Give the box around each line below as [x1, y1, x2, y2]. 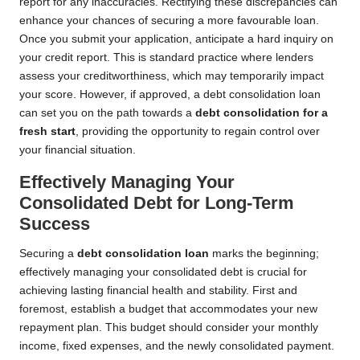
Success [19, 214, 90, 235]
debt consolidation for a [195, 107, 328, 120]
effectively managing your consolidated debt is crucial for [19, 266, 307, 279]
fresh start [19, 125, 76, 138]
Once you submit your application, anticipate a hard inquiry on [19, 33, 333, 46]
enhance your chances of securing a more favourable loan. [19, 14, 319, 27]
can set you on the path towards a [19, 107, 195, 120]
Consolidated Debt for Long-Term [19, 193, 294, 214]
